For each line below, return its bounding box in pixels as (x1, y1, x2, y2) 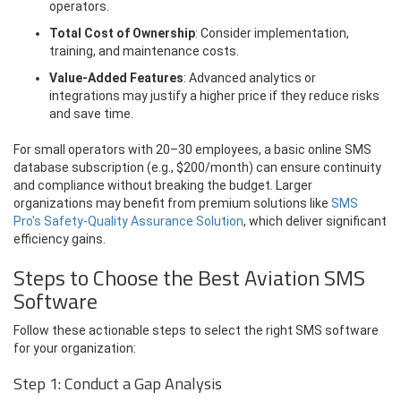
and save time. (49, 106, 133, 121)
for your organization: (13, 340, 136, 355)
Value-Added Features (49, 70, 183, 85)
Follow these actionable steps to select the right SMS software (13, 322, 379, 337)
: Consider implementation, (195, 25, 349, 40)
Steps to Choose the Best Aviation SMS (13, 260, 365, 294)
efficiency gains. (13, 231, 106, 246)
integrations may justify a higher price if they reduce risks (49, 88, 380, 103)
